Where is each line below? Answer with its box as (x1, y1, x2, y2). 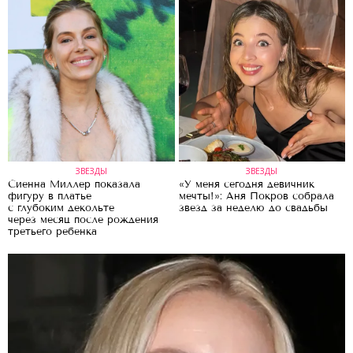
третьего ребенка (8, 225, 97, 238)
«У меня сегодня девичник (178, 177, 314, 191)
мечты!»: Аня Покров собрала (178, 189, 334, 203)
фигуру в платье (8, 189, 91, 203)
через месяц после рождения (8, 213, 158, 226)
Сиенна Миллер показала (8, 177, 140, 191)
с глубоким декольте (8, 201, 114, 214)
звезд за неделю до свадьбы (178, 201, 328, 214)
